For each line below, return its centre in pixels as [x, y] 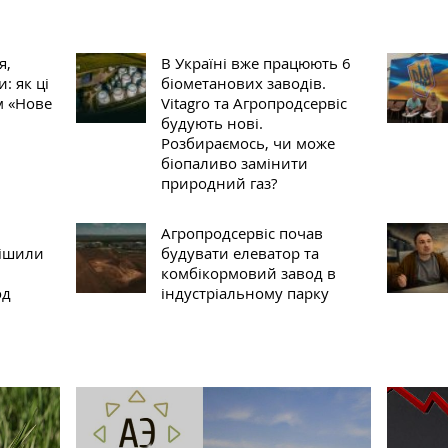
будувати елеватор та [239, 253]
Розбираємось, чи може [247, 143]
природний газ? [218, 183]
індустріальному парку [244, 293]
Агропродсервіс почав [241, 233]
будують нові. [211, 123]
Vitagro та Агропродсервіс [253, 103]
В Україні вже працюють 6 [255, 63]
